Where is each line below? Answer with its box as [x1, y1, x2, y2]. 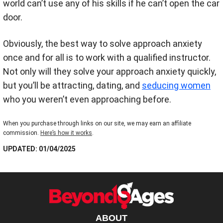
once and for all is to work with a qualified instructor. [3, 52, 211, 63]
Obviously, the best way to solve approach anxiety [3, 38, 202, 49]
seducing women [142, 80, 211, 91]
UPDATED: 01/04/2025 [3, 145, 76, 153]
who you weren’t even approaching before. [3, 94, 171, 105]
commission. [3, 129, 40, 136]
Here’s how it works [40, 129, 92, 136]
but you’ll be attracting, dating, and [3, 80, 142, 91]
